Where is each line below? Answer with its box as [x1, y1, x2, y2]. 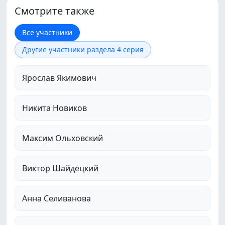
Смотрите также [15, 4, 94, 18]
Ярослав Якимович [22, 72, 96, 84]
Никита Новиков [22, 102, 87, 114]
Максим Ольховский [22, 133, 103, 144]
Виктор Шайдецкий [22, 163, 98, 174]
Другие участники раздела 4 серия [22, 45, 144, 55]
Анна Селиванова [22, 193, 91, 204]
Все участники [22, 28, 72, 38]
